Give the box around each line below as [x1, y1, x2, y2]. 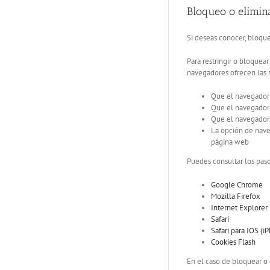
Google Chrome [211, 180, 263, 190]
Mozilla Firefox [211, 191, 260, 202]
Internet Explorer [211, 202, 268, 213]
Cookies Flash [211, 237, 256, 248]
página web [211, 137, 249, 148]
